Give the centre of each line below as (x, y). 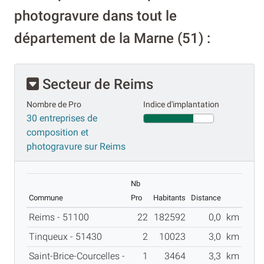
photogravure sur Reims (76, 146)
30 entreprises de (62, 118)
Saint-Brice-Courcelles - (77, 256)
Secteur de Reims (96, 84)
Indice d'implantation (181, 104)
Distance (206, 197)
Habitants (169, 197)
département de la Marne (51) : (112, 38)
